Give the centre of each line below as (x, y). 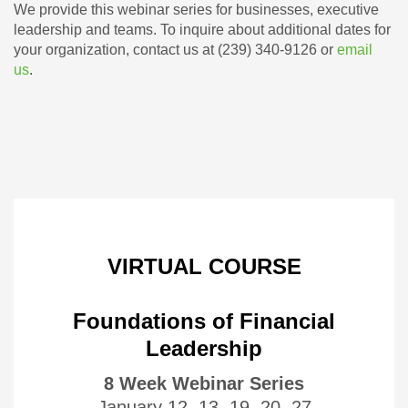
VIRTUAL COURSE (204, 266)
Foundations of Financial (204, 321)
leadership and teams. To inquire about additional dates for (202, 29)
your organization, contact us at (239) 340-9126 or (175, 49)
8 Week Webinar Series (204, 383)
